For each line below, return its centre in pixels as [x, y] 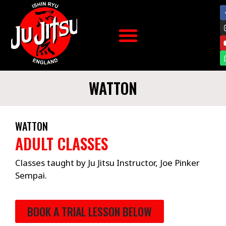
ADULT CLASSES [62, 144]
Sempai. [31, 175]
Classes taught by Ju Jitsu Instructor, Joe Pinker [107, 163]
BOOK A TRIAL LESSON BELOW [90, 211]
